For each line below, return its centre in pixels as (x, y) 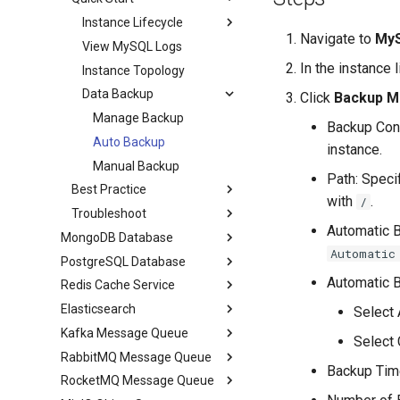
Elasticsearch (99, 309)
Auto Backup (129, 142)
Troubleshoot (109, 213)
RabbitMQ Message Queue (137, 357)
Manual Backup (137, 166)
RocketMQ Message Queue (138, 381)
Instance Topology (134, 70)
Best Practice (109, 190)
